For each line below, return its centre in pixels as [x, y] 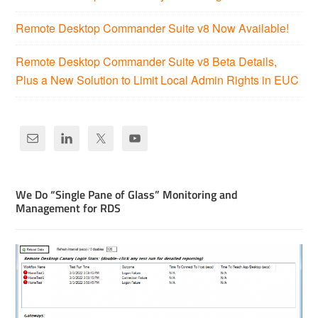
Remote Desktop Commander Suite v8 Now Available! [153, 28]
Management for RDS [68, 208]
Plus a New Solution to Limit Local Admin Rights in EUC [158, 79]
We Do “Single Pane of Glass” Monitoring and [127, 194]
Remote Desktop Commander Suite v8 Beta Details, [147, 61]
